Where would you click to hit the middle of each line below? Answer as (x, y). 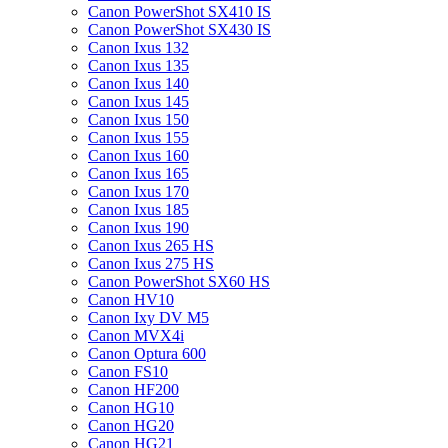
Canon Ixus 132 (138, 47)
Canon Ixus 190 (138, 227)
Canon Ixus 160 (138, 155)
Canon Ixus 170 (138, 191)
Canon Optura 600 (147, 353)
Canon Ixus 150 (138, 119)
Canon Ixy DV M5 (148, 317)
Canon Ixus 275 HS (151, 263)
